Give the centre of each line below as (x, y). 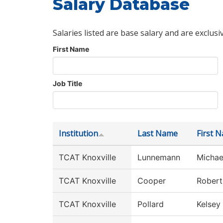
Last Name (158, 133)
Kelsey (209, 204)
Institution (78, 133)
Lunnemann (159, 157)
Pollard (151, 204)
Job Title (67, 83)
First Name (71, 49)
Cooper (152, 181)
